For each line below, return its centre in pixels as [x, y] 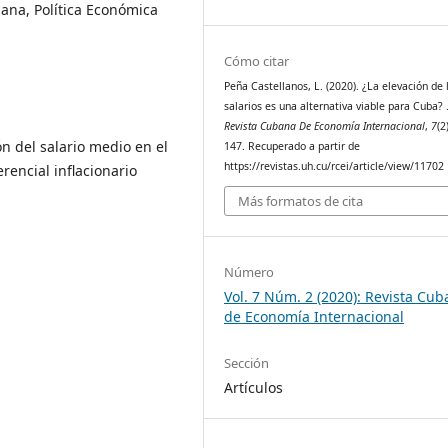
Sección [247, 362]
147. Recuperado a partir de [292, 145]
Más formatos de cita [301, 201]
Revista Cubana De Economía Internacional [325, 125]
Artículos [254, 387]
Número [249, 272]
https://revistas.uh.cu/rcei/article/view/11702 [334, 165]
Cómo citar [257, 60]
